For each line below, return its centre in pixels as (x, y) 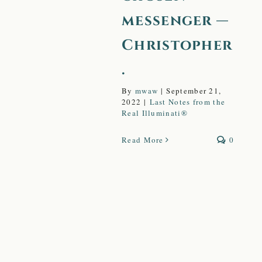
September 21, (194, 91)
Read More (143, 140)
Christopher (177, 46)
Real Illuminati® (155, 113)
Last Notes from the (187, 102)
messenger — (175, 21)
